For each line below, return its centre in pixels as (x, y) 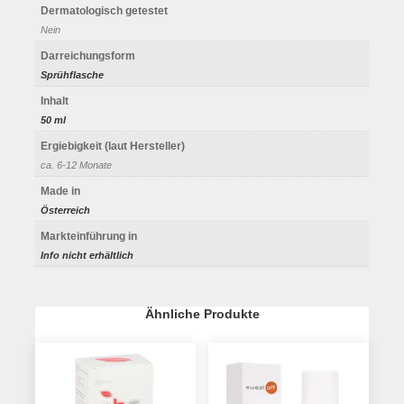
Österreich (65, 210)
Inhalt (55, 101)
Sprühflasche (72, 74)
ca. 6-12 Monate (76, 165)
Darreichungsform (88, 55)
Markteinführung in (89, 236)
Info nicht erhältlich (87, 255)
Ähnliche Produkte (202, 315)
